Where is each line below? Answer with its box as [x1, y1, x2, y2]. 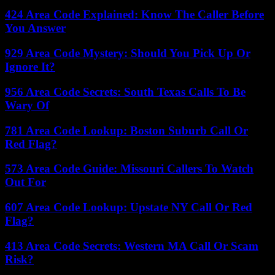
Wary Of [5, 98, 49, 112]
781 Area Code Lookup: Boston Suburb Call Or [5, 123, 248, 137]
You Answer [5, 21, 66, 35]
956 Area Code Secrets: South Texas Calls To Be [5, 85, 246, 98]
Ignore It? [5, 60, 55, 74]
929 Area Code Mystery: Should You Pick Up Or [5, 47, 250, 60]
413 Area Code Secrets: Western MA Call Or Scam [5, 239, 258, 252]
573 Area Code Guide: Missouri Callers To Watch [5, 162, 254, 176]
